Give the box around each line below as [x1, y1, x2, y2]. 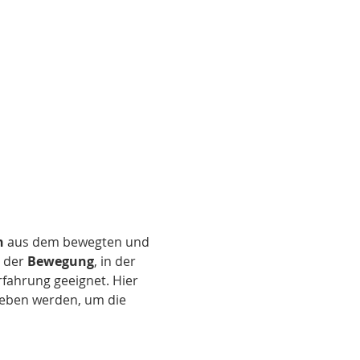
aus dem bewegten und [3, 233, 153, 251]
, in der [93, 252, 139, 270]
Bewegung [27, 252, 94, 270]
